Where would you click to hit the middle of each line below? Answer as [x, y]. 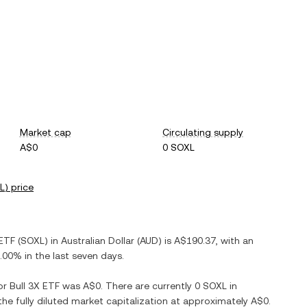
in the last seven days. [73, 256]
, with [229, 241]
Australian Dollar [98, 241]
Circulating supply [203, 132]
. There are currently [148, 286]
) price [19, 187]
